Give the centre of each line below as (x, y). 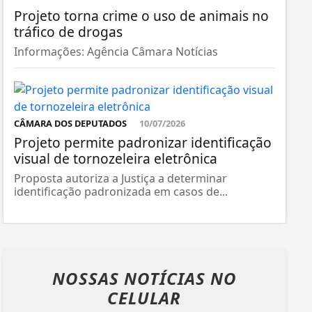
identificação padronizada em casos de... (120, 191)
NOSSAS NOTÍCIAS (131, 278)
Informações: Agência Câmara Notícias (116, 51)
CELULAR (145, 297)
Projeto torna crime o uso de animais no (141, 15)
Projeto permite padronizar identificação (142, 142)
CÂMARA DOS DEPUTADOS (71, 123)
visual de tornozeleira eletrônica (115, 158)
